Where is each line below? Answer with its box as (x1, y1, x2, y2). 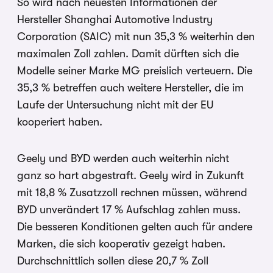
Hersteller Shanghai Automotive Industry (17, 13, 213, 26)
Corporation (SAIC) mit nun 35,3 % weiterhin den (17, 30, 255, 43)
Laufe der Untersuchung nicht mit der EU (17, 99, 213, 112)
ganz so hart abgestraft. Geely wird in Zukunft (17, 169, 244, 182)
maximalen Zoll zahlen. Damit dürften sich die (17, 48, 239, 60)
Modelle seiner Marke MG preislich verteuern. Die (17, 65, 252, 77)
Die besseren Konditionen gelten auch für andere (17, 221, 252, 233)
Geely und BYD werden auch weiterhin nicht (17, 152, 229, 165)
